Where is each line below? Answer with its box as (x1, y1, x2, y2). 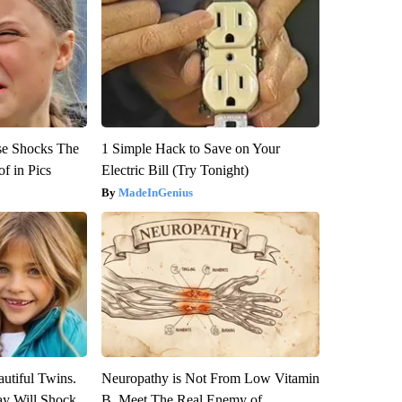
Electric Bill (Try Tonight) (100, 162, 249, 178)
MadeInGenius (118, 185, 193, 199)
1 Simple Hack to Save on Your (100, 140, 280, 156)
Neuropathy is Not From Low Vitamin (100, 370, 319, 386)
